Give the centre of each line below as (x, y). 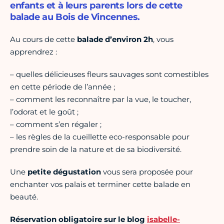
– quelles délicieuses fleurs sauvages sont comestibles (109, 74)
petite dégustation (64, 172)
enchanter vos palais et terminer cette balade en (100, 184)
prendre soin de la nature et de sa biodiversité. (96, 149)
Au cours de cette (43, 39)
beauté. (24, 197)
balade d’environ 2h (115, 39)
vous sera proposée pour (147, 172)
